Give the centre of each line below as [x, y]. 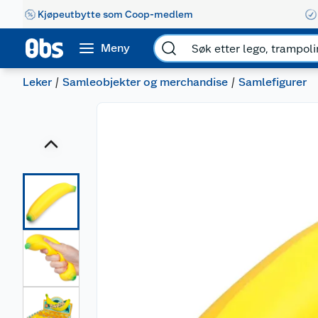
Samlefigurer [273, 82]
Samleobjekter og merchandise [145, 82]
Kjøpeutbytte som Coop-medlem [115, 14]
